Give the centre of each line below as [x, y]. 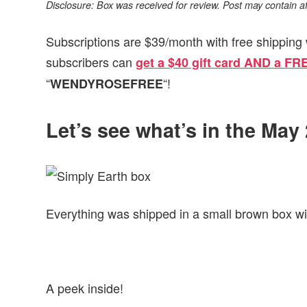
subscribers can [91, 62]
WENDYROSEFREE [107, 84]
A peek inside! [85, 287]
